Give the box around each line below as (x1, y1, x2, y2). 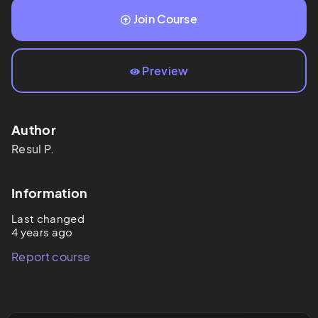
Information (11, 185, 88, 202)
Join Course (133, 11, 198, 27)
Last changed (11, 212, 84, 226)
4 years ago (11, 225, 73, 239)
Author (11, 121, 56, 138)
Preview (142, 63, 189, 79)
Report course (11, 249, 91, 265)
